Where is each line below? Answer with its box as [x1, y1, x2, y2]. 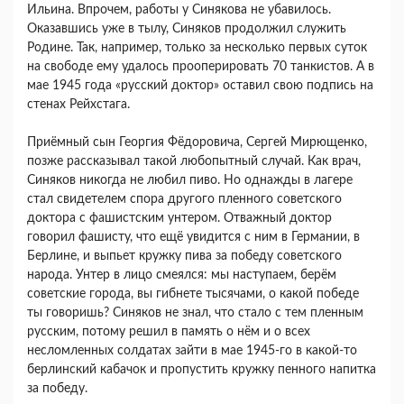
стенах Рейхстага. [27, 98, 133, 112]
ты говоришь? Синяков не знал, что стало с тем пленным [27, 307, 363, 320]
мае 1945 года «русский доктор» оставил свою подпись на [27, 79, 373, 93]
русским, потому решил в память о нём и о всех [27, 326, 310, 339]
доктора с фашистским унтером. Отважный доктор [27, 212, 332, 225]
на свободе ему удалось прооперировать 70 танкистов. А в [27, 60, 374, 74]
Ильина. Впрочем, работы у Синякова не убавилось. [27, 4, 331, 17]
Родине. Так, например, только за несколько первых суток [27, 41, 367, 55]
